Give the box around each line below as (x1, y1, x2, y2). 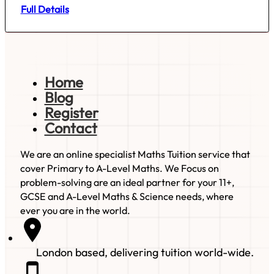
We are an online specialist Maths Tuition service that (20, 148, 250, 161)
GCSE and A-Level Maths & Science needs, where (20, 190, 234, 203)
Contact (44, 119, 97, 138)
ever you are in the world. (20, 204, 130, 217)
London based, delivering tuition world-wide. (36, 245, 254, 260)
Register (44, 103, 98, 122)
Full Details (20, 3, 69, 16)
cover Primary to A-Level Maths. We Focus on (20, 162, 219, 175)
